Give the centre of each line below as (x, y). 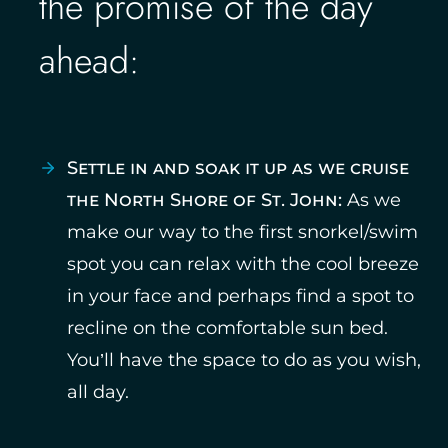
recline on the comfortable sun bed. (227, 328)
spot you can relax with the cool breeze (243, 264)
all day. (98, 392)
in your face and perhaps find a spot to (240, 296)
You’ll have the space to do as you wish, (244, 360)
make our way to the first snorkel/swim (242, 232)
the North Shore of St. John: (204, 200)
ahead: (89, 60)
